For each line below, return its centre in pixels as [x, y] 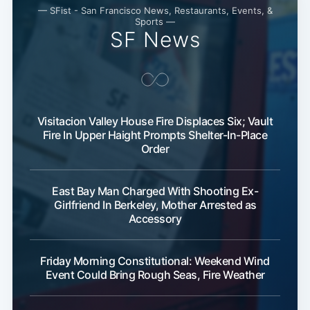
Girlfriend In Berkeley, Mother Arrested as [155, 205]
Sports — [155, 22]
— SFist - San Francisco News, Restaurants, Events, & [155, 11]
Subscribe [254, 258]
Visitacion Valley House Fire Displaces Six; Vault [155, 121]
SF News [155, 40]
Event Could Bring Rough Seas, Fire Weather [155, 275]
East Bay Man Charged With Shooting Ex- [155, 191]
